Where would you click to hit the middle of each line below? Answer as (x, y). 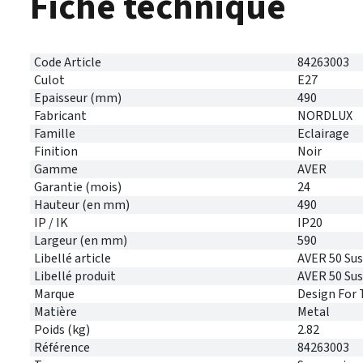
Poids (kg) (62, 330)
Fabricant (60, 116)
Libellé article (73, 258)
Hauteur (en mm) (82, 205)
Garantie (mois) (78, 187)
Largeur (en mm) (81, 241)
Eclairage (323, 134)
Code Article (68, 62)
